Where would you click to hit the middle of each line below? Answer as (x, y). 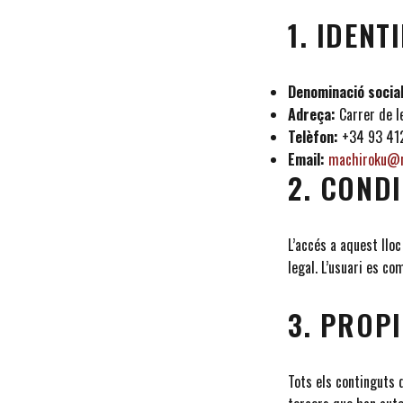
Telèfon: (313, 137)
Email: (306, 160)
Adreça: (312, 115)
